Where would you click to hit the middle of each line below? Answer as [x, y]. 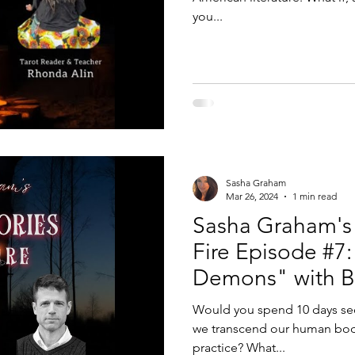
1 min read [315, 196]
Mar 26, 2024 [252, 196]
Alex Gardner [258, 304]
